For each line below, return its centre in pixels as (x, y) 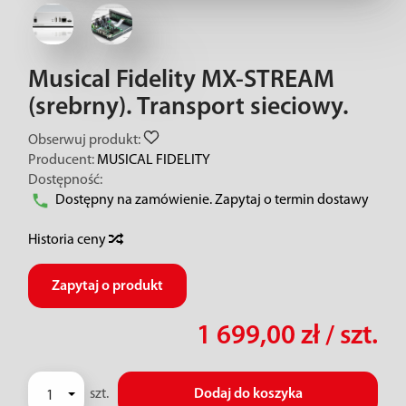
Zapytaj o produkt (107, 286)
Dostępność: (65, 180)
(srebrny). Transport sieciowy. (188, 108)
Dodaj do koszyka (248, 394)
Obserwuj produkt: (84, 140)
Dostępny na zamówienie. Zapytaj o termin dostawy (212, 200)
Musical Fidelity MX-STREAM (181, 81)
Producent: (61, 160)
